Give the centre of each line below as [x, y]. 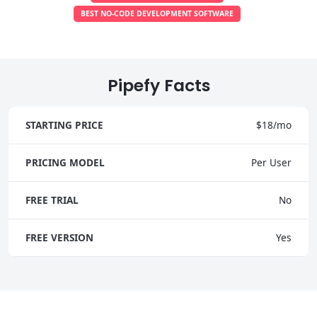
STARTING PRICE [64, 125]
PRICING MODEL [65, 162]
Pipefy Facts [158, 85]
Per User [271, 162]
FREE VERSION [59, 237]
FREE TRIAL [52, 200]
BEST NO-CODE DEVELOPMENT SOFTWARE [157, 13]
